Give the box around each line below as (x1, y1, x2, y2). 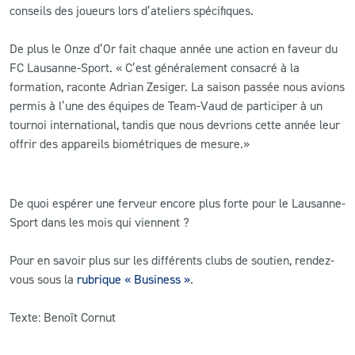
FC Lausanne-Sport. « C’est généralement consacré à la (10, 59, 300, 75)
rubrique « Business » (77, 270, 190, 287)
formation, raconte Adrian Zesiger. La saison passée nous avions (10, 78, 345, 94)
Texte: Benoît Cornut (10, 308, 116, 325)
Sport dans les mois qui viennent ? (10, 213, 189, 230)
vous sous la (10, 270, 77, 287)
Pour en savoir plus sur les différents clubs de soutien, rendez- (10, 251, 334, 268)
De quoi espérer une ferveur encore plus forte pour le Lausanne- (10, 194, 345, 211)
